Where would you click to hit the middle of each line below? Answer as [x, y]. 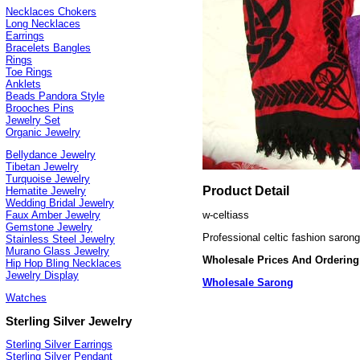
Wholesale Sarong [248, 282]
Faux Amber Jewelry [53, 215]
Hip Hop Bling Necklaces [63, 264]
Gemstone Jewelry [49, 227]
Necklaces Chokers [51, 12]
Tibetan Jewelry [42, 167]
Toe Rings [29, 72]
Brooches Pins [40, 108]
